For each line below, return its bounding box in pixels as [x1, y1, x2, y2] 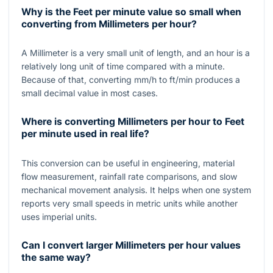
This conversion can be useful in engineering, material [21, 157, 235, 168]
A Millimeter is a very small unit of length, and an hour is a [21, 47, 250, 58]
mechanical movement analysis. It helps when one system [21, 184, 251, 195]
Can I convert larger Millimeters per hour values [21, 239, 241, 251]
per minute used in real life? [21, 128, 149, 140]
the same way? [21, 251, 91, 263]
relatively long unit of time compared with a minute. [21, 60, 225, 71]
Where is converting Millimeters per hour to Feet [21, 116, 244, 128]
